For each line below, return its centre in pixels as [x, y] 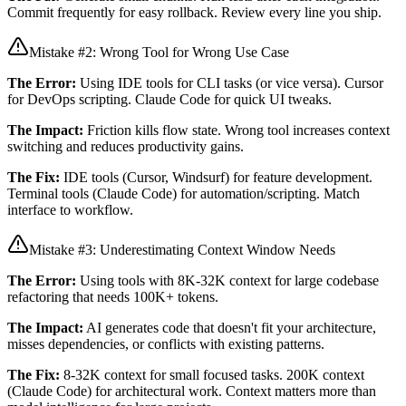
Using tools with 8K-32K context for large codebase [227, 280]
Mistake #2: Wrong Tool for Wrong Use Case [159, 52]
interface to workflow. [70, 210]
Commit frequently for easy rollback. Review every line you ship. [194, 12]
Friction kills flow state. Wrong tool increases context [237, 130]
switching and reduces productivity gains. [126, 146]
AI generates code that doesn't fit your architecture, [230, 328]
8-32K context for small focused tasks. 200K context [212, 375]
